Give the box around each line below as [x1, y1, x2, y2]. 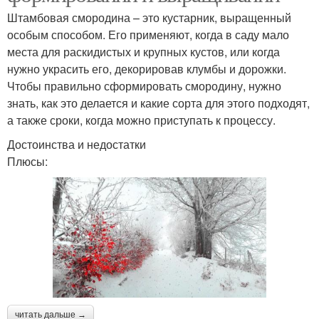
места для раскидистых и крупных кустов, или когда [7, 43, 280, 60]
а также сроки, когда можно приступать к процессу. [7, 111, 276, 128]
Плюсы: [7, 152, 48, 169]
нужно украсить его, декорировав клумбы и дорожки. [7, 60, 286, 77]
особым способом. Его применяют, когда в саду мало [7, 26, 289, 43]
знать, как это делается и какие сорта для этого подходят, [7, 94, 310, 111]
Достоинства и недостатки [7, 135, 146, 152]
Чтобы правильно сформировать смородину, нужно [7, 77, 281, 94]
